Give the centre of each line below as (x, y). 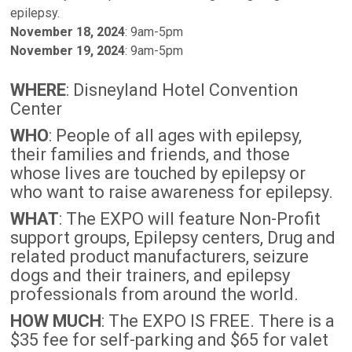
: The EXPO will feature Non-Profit (190, 219)
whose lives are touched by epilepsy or (158, 174)
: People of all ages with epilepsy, (176, 136)
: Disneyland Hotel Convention (182, 90)
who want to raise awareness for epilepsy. (172, 192)
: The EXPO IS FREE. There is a (218, 321)
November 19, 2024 (68, 51)
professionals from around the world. (155, 295)
